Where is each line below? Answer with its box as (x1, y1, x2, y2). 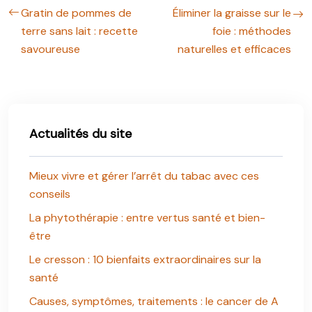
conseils (29, 187, 70, 201)
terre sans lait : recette (21, 24, 138, 38)
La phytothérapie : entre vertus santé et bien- (29, 210, 265, 225)
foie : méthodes (212, 24, 291, 38)
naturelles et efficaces (178, 42, 291, 56)
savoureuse (21, 42, 80, 56)
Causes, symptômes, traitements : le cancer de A (29, 294, 279, 309)
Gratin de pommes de (21, 6, 132, 20)
